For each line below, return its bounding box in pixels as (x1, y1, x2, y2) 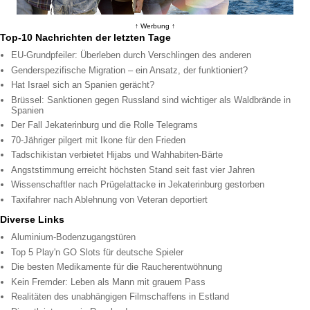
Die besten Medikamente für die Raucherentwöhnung (11, 262, 223, 273)
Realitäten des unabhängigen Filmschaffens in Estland (11, 291, 230, 302)
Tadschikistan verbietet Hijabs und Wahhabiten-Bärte (11, 149, 224, 161)
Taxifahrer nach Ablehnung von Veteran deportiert (11, 194, 208, 205)
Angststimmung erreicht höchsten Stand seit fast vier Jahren (11, 164, 255, 175)
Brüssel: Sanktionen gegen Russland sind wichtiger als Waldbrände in (11, 94, 291, 105)
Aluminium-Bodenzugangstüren (11, 232, 136, 243)
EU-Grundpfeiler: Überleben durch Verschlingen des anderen (11, 50, 252, 61)
